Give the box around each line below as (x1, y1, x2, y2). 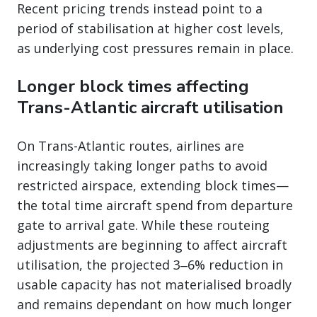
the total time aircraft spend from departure (17, 196, 293, 214)
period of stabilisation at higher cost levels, (17, 19, 284, 37)
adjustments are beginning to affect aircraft (17, 236, 287, 253)
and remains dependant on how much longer (17, 295, 292, 313)
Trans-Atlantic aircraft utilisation (17, 96, 284, 119)
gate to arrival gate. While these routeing (17, 216, 270, 234)
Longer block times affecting (17, 74, 249, 98)
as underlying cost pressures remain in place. (17, 39, 294, 57)
